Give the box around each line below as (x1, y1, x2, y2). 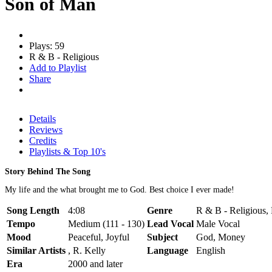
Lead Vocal (147, 218, 194, 229)
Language (147, 245, 188, 256)
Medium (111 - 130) (68, 218, 144, 229)
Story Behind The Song (5, 166, 90, 176)
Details (29, 113, 56, 124)
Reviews (29, 124, 63, 135)
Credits (29, 135, 56, 146)
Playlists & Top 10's (29, 146, 106, 157)
